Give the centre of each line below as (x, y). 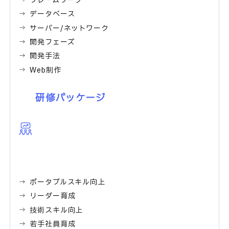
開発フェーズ (52, 42)
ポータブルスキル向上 (67, 182)
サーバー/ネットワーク (69, 29)
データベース (52, 14)
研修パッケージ (70, 98)
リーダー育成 (53, 196)
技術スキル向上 (56, 211)
